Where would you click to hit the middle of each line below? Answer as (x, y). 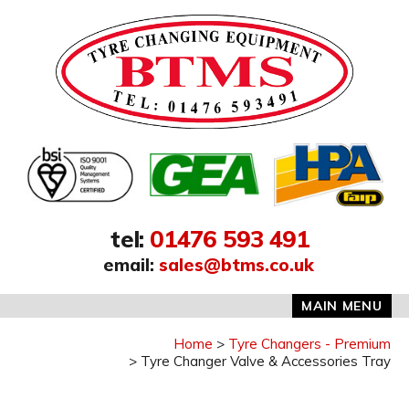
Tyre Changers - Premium (309, 343)
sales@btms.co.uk (237, 265)
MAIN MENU (342, 305)
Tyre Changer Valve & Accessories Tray (266, 361)
